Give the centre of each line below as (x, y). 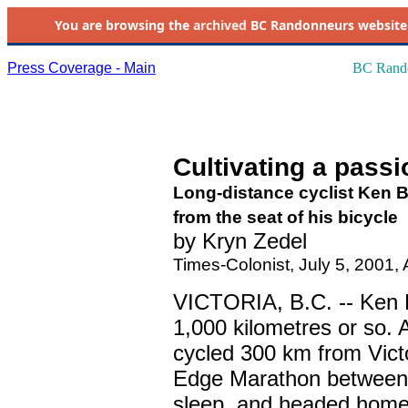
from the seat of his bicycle (286, 217)
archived (219, 25)
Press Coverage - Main (82, 68)
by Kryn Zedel (240, 241)
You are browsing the (123, 25)
